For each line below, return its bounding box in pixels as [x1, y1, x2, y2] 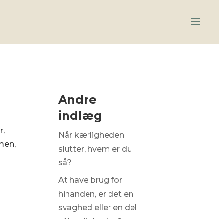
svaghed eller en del [58, 203, 137, 212]
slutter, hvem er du [58, 144, 132, 153]
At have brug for [58, 175, 122, 185]
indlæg [58, 109, 102, 123]
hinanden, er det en [58, 189, 133, 198]
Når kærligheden [58, 131, 124, 140]
